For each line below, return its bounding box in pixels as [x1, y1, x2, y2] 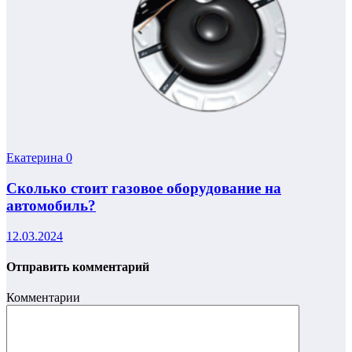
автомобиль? [6, 197, 96, 214]
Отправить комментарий [6, 260, 149, 274]
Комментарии [6, 291, 80, 305]
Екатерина [6, 151, 66, 165]
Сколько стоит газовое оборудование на [6, 180, 281, 197]
